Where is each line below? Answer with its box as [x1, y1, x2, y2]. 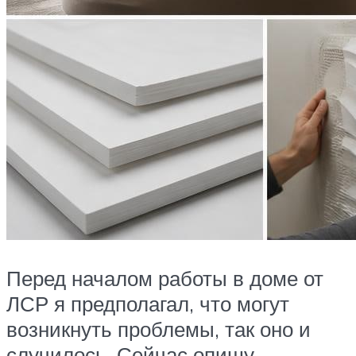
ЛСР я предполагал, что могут [6, 290, 289, 316]
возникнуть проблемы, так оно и [6, 315, 311, 342]
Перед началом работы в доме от [6, 265, 323, 291]
